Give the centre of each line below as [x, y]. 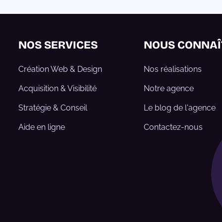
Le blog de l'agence [179, 108]
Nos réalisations [172, 69]
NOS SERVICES [58, 45]
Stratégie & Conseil [53, 108]
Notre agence [168, 88]
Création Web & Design [60, 69]
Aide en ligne [41, 127]
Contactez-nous [173, 127]
